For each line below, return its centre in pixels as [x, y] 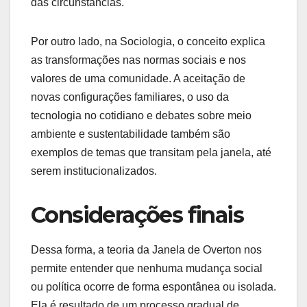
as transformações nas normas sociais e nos [138, 60]
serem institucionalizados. [94, 171]
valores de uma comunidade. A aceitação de [138, 78]
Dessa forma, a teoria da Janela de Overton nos [146, 250]
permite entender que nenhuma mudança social [147, 269]
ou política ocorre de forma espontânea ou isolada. [153, 287]
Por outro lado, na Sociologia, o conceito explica [148, 41]
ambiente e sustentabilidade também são [131, 134]
